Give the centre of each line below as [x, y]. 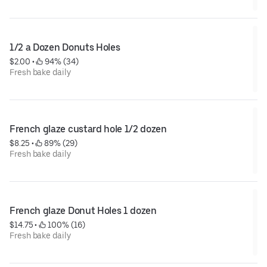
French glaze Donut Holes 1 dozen [83, 211]
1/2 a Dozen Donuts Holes [65, 48]
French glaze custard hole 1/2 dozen [88, 129]
